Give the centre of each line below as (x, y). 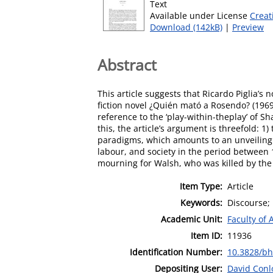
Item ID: (207, 235)
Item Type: (201, 186)
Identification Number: (176, 252)
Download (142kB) (186, 27)
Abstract (127, 64)
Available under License (200, 16)
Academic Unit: (192, 219)
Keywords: (201, 202)
